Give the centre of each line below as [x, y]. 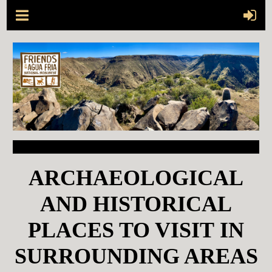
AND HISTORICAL [136, 204]
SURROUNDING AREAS [136, 257]
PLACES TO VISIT [124, 230]
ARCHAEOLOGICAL [136, 178]
